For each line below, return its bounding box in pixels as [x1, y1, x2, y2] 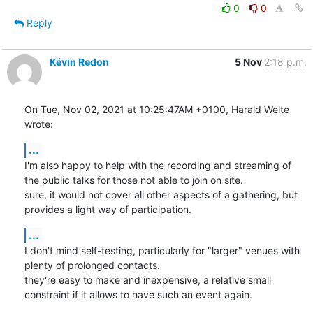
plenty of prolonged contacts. [24, 259, 160, 271]
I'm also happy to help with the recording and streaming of [24, 159, 291, 171]
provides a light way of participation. [24, 203, 191, 215]
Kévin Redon [49, 55, 109, 68]
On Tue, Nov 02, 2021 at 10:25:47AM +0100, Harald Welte [24, 103, 289, 115]
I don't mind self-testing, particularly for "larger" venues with [24, 244, 300, 256]
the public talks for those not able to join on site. [24, 173, 243, 186]
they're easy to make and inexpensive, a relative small [24, 273, 271, 286]
